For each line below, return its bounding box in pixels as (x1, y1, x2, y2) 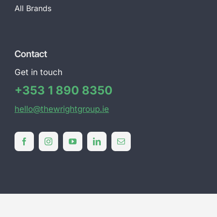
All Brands (14, 3, 51, 14)
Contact (14, 48, 47, 60)
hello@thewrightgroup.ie (14, 104, 109, 114)
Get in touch (14, 67, 62, 77)
